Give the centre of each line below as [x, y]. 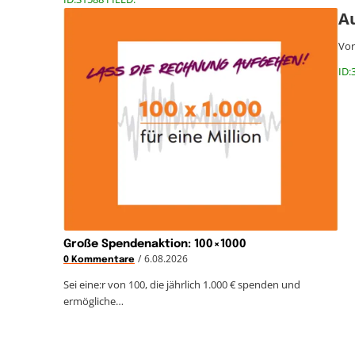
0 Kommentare [99, 260]
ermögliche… [94, 301]
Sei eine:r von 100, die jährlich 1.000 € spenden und [182, 284]
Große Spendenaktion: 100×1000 [155, 244]
